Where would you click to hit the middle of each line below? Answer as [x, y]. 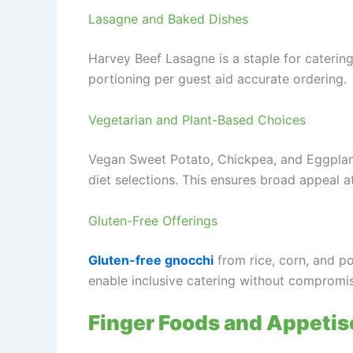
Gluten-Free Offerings [153, 220]
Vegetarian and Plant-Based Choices [197, 120]
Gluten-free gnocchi [151, 260]
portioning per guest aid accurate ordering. [217, 79]
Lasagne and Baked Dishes [168, 19]
